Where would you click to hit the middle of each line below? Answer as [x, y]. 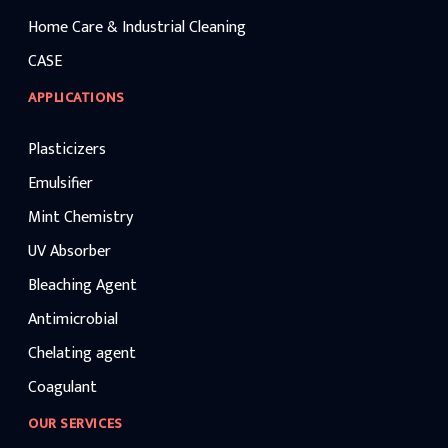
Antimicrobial [73, 320]
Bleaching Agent [82, 286]
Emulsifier [60, 184]
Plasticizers [67, 150]
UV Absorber [69, 252]
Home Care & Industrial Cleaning [137, 28]
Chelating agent [82, 354]
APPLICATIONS [76, 98]
